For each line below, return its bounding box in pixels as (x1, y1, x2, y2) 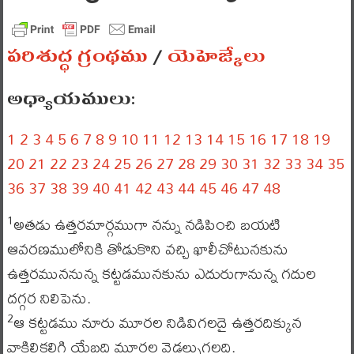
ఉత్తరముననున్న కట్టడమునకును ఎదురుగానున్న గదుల (6, 258, 316, 288)
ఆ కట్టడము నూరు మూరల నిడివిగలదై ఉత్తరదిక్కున (13, 307, 302, 337)
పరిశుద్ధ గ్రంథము (6, 34, 148, 78)
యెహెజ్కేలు (167, 34, 265, 78)
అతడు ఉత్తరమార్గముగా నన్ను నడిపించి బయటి (13, 209, 281, 239)
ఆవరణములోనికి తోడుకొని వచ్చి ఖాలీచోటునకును (6, 233, 288, 264)
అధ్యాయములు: (6, 77, 134, 121)
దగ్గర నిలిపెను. (6, 282, 91, 313)
